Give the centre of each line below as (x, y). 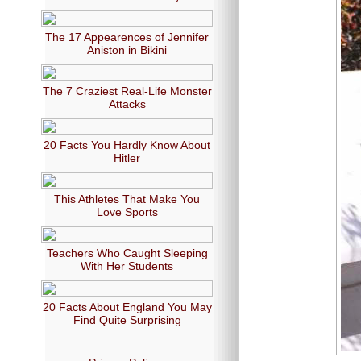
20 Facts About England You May (127, 307)
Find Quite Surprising (127, 320)
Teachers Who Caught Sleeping (127, 253)
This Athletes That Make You (127, 199)
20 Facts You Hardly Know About (127, 145)
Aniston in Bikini (127, 50)
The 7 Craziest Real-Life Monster (127, 91)
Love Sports (127, 212)
